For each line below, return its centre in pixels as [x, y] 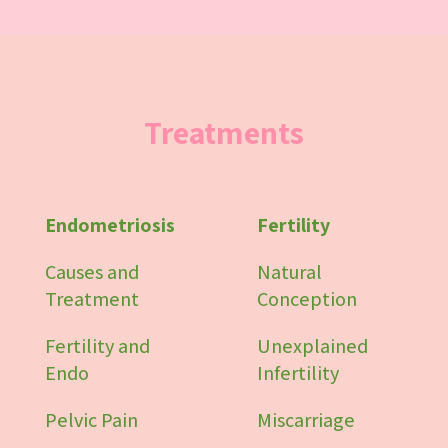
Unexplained [313, 345]
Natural [290, 271]
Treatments [224, 131]
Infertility [298, 372]
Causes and [91, 271]
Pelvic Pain [91, 419]
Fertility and [97, 345]
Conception [307, 298]
